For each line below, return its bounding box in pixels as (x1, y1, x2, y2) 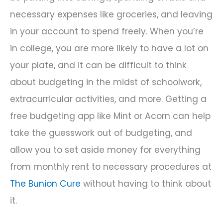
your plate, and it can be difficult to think (10, 59, 187, 72)
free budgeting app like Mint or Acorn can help (10, 110, 211, 122)
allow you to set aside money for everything (10, 144, 201, 156)
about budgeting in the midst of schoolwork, (10, 76, 202, 89)
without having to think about (81, 178, 211, 190)
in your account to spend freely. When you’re (10, 25, 204, 38)
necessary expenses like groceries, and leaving (10, 8, 213, 21)
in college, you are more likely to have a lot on (10, 42, 209, 55)
